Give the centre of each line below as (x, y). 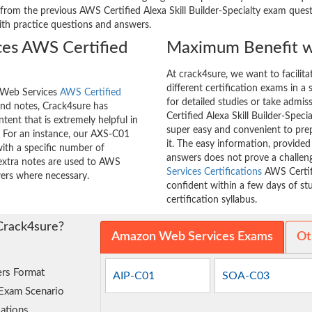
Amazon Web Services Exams (192, 237)
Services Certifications (214, 172)
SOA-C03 (246, 276)
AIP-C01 (134, 276)
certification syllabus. (212, 200)
